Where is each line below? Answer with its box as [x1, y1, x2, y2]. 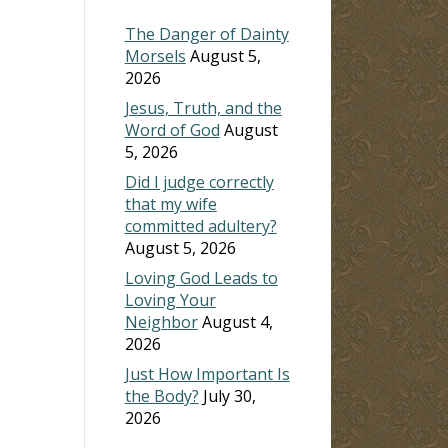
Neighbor [124, 310, 198, 333]
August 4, [201, 310, 273, 333]
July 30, [202, 384, 256, 407]
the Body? [124, 384, 199, 407]
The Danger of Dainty [124, 22, 289, 45]
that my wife [124, 192, 217, 215]
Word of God [124, 118, 220, 141]
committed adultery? [124, 214, 277, 237]
